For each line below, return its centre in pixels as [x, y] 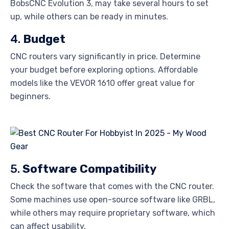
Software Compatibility [89, 169]
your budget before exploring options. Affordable [104, 70]
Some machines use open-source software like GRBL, [113, 200]
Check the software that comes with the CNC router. [112, 187]
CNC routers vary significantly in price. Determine [105, 57]
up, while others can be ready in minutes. [89, 17]
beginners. [30, 97]
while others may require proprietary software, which [113, 213]
